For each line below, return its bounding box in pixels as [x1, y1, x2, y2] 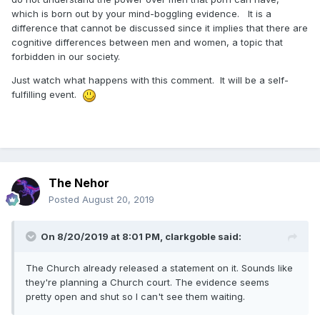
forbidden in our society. [11, 51, 120, 63]
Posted [49, 193, 82, 205]
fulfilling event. [11, 89, 82, 101]
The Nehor [49, 175, 109, 190]
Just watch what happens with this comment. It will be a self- [11, 74, 289, 86]
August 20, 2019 [82, 193, 154, 205]
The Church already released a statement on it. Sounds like [26, 261, 293, 274]
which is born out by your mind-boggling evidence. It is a [11, 8, 271, 20]
